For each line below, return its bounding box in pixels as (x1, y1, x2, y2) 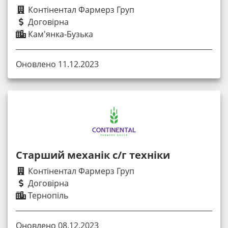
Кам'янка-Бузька (26, 28, 93, 40)
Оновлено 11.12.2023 (16, 58, 99, 70)
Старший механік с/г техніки (16, 148, 170, 162)
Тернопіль (26, 189, 68, 201)
